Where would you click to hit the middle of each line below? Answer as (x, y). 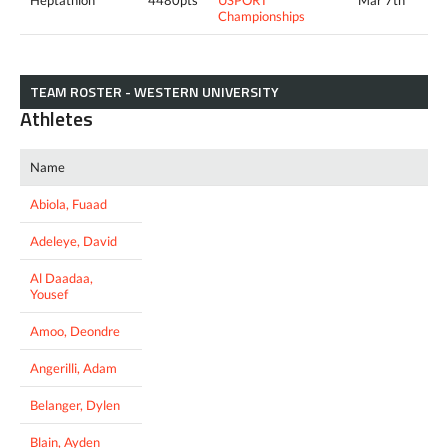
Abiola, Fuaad (68, 203)
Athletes (56, 118)
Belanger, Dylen (75, 404)
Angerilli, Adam (73, 367)
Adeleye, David (73, 240)
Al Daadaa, (61, 277)
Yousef (49, 293)
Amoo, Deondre (75, 330)
